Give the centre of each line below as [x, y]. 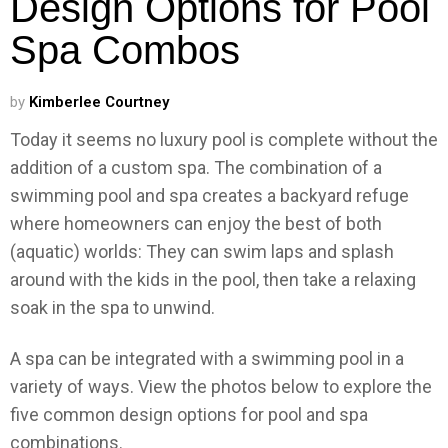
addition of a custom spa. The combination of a [196, 168]
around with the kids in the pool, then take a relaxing [213, 280]
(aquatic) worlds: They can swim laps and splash [202, 252]
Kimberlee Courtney [99, 102]
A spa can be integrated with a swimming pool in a [207, 358]
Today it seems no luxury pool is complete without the [224, 140]
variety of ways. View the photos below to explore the [221, 386]
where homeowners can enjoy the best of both [196, 224]
